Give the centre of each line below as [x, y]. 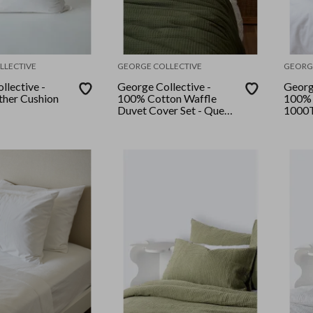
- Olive [134, 122]
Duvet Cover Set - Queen [177, 110]
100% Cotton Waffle [167, 99]
